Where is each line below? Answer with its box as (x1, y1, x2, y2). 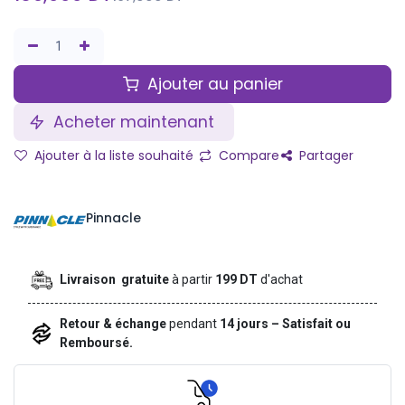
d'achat (260, 272, 304, 287)
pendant (169, 316, 218, 332)
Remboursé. (60, 335, 134, 351)
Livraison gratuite (60, 272, 173, 287)
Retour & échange (60, 316, 170, 332)
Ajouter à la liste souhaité (31, 146, 197, 165)
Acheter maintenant (49, 111, 219, 133)
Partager (296, 146, 353, 165)
